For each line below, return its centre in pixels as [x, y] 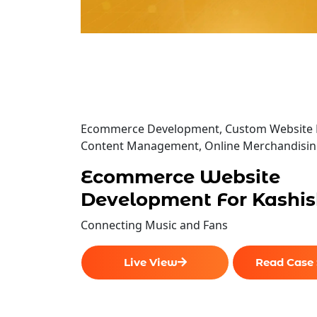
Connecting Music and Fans [154, 225]
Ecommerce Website [180, 177]
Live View [150, 262]
